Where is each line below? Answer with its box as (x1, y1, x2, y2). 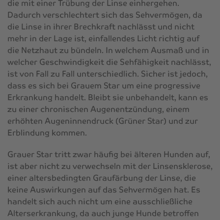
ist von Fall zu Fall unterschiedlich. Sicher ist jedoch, (7, 68, 208, 79)
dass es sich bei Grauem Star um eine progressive (7, 80, 200, 91)
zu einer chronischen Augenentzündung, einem (7, 104, 190, 114)
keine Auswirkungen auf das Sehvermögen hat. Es (7, 184, 200, 195)
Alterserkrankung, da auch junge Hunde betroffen (7, 208, 199, 219)
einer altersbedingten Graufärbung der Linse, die (7, 172, 196, 183)
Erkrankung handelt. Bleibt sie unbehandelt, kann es (7, 92, 208, 103)
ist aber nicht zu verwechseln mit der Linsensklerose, (7, 161, 213, 171)
